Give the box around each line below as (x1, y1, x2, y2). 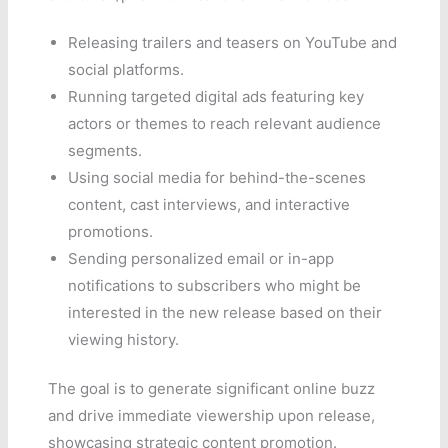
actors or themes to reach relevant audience (68, 113, 382, 133)
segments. (68, 140, 143, 160)
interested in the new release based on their (68, 302, 383, 322)
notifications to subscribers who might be (68, 275, 362, 295)
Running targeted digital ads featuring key (68, 86, 365, 106)
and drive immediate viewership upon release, (48, 406, 376, 426)
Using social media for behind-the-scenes (68, 167, 367, 187)
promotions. (68, 221, 154, 241)
